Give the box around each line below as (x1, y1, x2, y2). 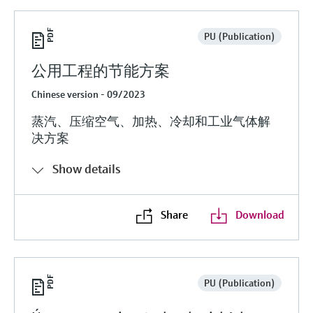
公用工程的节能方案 (31, 61, 170, 80)
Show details (52, 160, 121, 177)
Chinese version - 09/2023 (31, 87, 145, 101)
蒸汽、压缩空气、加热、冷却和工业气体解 (31, 112, 270, 129)
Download (235, 207, 284, 221)
